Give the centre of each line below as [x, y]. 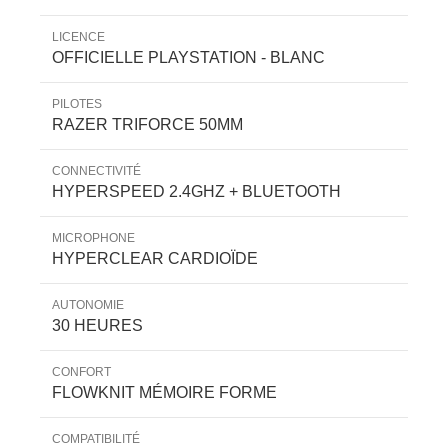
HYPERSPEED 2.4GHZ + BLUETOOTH [196, 191]
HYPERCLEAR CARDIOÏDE [155, 258]
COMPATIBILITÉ [96, 438]
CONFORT [81, 371]
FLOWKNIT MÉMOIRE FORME [164, 392]
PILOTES [77, 103]
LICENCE [78, 36]
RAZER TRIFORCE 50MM [147, 124]
